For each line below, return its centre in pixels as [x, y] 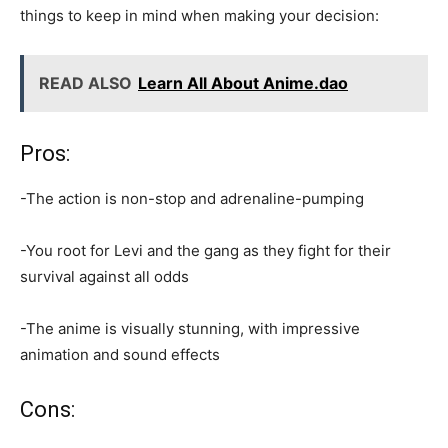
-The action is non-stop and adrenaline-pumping [192, 198]
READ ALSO [85, 82]
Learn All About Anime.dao [243, 82]
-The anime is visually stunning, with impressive [190, 328]
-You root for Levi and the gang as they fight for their [205, 250]
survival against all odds [104, 276]
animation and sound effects [120, 354]
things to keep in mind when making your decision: [199, 15]
